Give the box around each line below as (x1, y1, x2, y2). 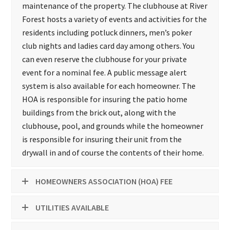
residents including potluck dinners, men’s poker (22, 27, 193, 38)
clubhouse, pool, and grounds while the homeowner (22, 121, 204, 131)
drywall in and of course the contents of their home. (22, 147, 204, 158)
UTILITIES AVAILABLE (35, 202, 109, 213)
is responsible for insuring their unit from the (22, 134, 182, 145)
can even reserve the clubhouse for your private (22, 54, 187, 65)
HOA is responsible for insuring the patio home (22, 94, 188, 105)
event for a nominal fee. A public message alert (22, 67, 187, 78)
